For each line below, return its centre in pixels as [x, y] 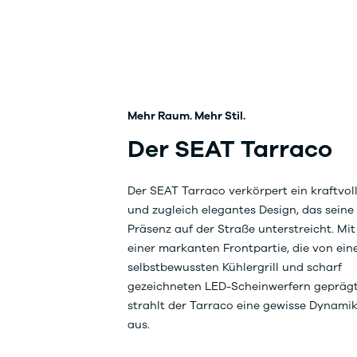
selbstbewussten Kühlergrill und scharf [235, 267]
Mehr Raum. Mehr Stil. [186, 116]
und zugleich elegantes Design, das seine [241, 210]
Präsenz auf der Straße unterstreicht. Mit [241, 229]
